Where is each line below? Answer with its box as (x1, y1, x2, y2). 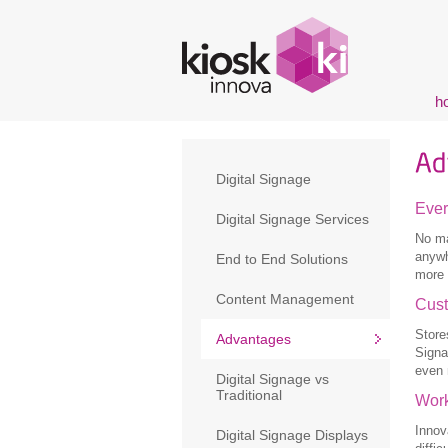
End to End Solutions (216, 251, 348, 267)
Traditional (216, 387, 282, 403)
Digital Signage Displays (216, 427, 368, 443)
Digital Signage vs (216, 371, 329, 387)
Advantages (216, 331, 291, 347)
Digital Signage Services (216, 211, 369, 227)
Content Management (216, 291, 354, 307)
